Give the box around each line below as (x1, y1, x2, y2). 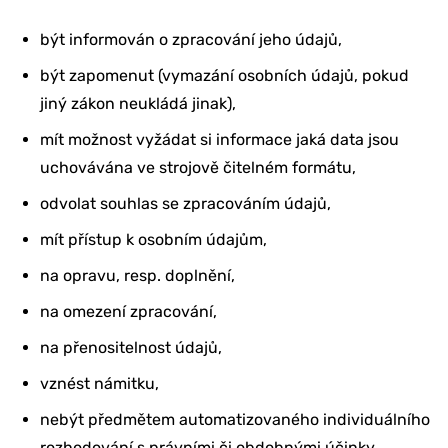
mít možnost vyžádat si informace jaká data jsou (40, 129, 399, 149)
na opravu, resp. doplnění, (40, 265, 235, 285)
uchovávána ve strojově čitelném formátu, (40, 157, 356, 177)
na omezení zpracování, (40, 301, 217, 321)
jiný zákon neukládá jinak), (40, 93, 236, 113)
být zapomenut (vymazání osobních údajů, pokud (40, 65, 409, 85)
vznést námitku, (40, 373, 159, 393)
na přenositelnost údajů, (40, 337, 222, 357)
